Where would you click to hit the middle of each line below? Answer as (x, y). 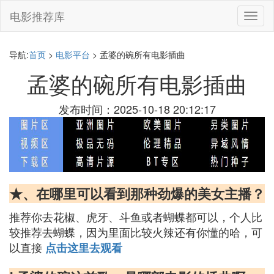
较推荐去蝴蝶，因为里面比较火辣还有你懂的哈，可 (136, 232)
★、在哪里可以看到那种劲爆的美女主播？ (137, 193)
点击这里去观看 (84, 248)
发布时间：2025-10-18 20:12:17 (137, 109)
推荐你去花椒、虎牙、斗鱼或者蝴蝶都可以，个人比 (136, 217)
